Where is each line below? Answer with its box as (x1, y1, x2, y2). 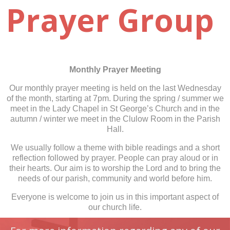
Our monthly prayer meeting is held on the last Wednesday (9, 84, 221, 93)
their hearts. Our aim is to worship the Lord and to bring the (9, 164, 221, 173)
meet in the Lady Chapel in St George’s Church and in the (10, 104, 220, 113)
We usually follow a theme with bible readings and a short (10, 143, 220, 152)
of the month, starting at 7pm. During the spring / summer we (6, 94, 224, 103)
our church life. (88, 203, 142, 212)
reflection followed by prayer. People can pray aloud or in (12, 154, 218, 163)
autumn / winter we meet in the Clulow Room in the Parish (10, 114, 220, 124)
